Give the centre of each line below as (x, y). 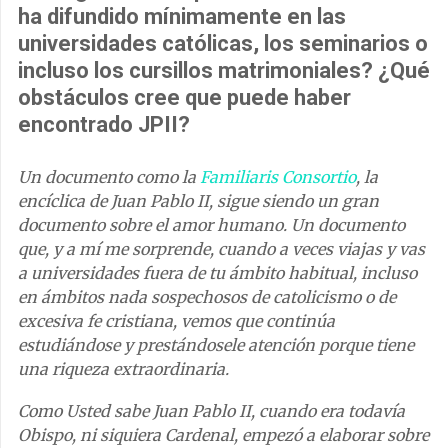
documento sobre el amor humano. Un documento (211, 224)
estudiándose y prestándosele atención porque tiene (216, 344)
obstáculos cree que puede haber (184, 97)
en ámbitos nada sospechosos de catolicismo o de (207, 296)
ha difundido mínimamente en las (182, 16)
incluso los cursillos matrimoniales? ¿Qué (224, 70)
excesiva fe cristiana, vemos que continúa (176, 320)
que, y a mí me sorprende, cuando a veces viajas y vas (221, 248)
